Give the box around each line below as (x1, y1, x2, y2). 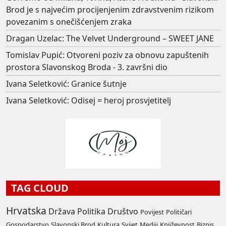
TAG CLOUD (6, 181, 69, 195)
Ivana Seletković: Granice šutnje (6, 78, 127, 89)
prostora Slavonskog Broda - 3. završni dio (6, 61, 167, 73)
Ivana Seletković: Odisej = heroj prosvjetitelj (6, 94, 171, 106)
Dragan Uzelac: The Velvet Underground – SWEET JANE (6, 32, 214, 44)
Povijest (140, 207, 164, 216)
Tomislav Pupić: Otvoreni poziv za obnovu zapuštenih (6, 49, 209, 61)
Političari (166, 207, 192, 216)
